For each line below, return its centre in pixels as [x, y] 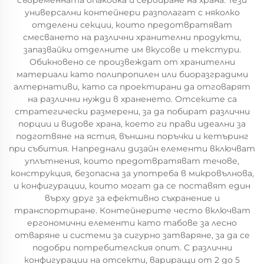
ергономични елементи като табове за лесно [132, 223]
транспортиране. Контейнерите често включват [132, 210]
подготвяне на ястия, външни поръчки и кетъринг [132, 136]
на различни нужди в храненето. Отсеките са [132, 99]
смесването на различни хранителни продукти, [132, 37]
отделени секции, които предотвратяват [132, 25]
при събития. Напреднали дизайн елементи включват [132, 148]
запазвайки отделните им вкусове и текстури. [132, 49]
